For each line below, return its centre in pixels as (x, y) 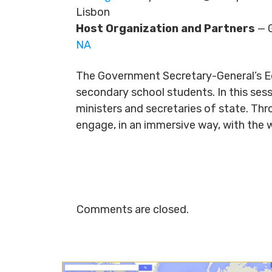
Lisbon (93, 12)
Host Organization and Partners (165, 29)
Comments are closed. (133, 209)
